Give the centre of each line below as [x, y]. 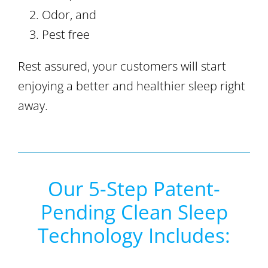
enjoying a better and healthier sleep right [132, 86]
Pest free [66, 35]
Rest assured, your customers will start [122, 66]
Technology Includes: [134, 236]
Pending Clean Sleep [134, 212]
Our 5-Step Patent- [134, 189]
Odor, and [69, 15]
